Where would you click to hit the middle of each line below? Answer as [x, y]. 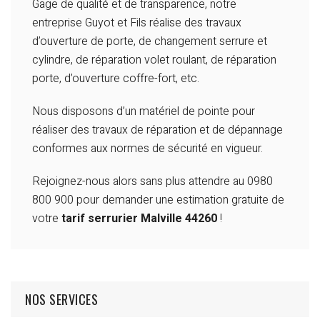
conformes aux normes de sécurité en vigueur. [147, 149]
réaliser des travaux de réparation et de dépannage [157, 130]
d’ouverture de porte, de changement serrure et [150, 42]
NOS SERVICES [61, 300]
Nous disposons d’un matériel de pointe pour [144, 112]
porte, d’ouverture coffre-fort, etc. [116, 79]
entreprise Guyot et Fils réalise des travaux [137, 23]
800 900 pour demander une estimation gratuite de [158, 200]
